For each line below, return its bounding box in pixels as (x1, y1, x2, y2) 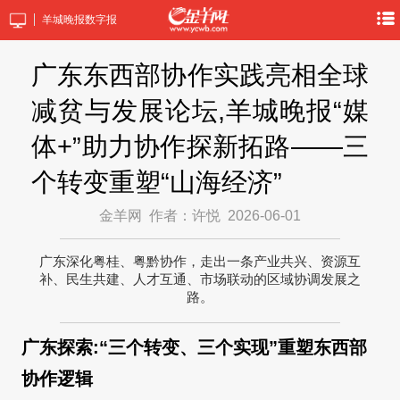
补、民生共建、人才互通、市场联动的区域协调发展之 (39, 271, 361, 287)
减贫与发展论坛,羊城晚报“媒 (31, 96, 369, 125)
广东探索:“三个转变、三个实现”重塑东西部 (21, 337, 367, 358)
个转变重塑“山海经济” (31, 168, 283, 196)
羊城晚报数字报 (41, 13, 117, 26)
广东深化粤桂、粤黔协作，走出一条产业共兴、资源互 (39, 254, 361, 270)
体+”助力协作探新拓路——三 (31, 132, 369, 161)
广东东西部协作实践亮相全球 (31, 61, 369, 89)
